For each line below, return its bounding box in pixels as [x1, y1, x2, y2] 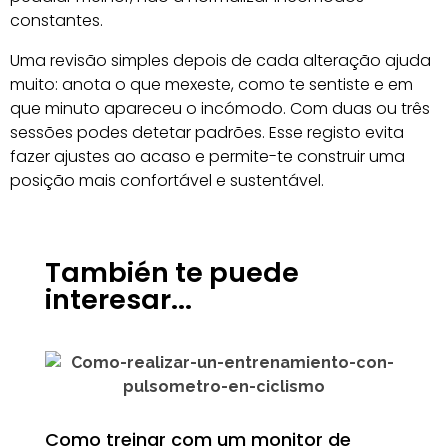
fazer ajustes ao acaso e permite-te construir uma [10, 145, 405, 168]
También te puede [45, 254, 299, 291]
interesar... [45, 281, 192, 318]
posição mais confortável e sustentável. [10, 169, 324, 192]
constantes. [10, 9, 103, 32]
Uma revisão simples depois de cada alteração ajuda [10, 49, 431, 72]
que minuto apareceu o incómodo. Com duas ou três [10, 97, 430, 120]
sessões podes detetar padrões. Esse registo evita [10, 121, 404, 144]
